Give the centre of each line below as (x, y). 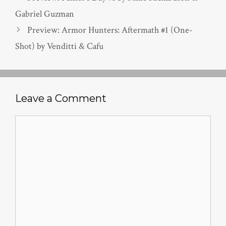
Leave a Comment (61, 99)
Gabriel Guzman (45, 14)
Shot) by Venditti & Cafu (59, 46)
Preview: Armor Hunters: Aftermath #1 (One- (110, 30)
